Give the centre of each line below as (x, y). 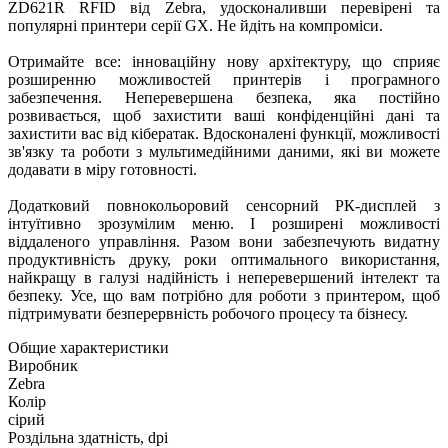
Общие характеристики (88, 348)
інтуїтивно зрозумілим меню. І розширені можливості (224, 224)
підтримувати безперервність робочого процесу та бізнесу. (208, 314)
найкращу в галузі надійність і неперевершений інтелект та (224, 278)
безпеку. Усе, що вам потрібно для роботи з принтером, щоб (224, 296)
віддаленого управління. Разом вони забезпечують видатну (224, 242)
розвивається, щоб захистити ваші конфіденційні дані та (224, 116)
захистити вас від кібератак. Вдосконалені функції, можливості (224, 134)
